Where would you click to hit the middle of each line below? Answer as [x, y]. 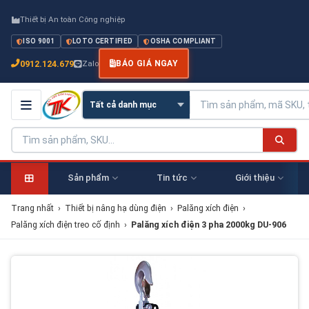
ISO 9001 [39, 41]
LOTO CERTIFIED [103, 41]
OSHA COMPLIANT [183, 41]
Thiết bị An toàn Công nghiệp [72, 19]
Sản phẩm [88, 178]
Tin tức [172, 178]
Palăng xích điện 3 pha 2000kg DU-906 [209, 225]
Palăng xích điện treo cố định [66, 225]
